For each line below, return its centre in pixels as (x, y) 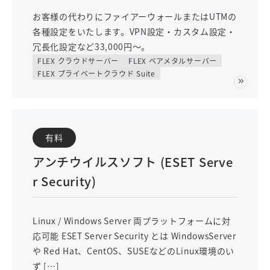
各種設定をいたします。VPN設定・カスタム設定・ (134, 31)
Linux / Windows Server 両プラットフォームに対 (132, 221)
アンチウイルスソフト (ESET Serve (133, 162)
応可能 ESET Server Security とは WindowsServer (134, 236)
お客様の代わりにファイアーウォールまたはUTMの (135, 16)
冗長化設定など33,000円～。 (92, 46)
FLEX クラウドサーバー (78, 61)
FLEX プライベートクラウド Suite (96, 73)
